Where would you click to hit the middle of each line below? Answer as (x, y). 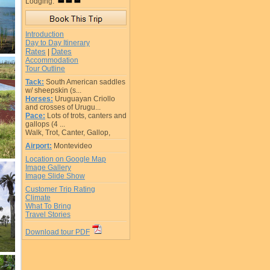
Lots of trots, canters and (87, 116)
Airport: (39, 146)
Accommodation (52, 60)
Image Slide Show (55, 176)
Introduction (45, 34)
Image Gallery (48, 168)
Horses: (39, 99)
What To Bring (48, 206)
